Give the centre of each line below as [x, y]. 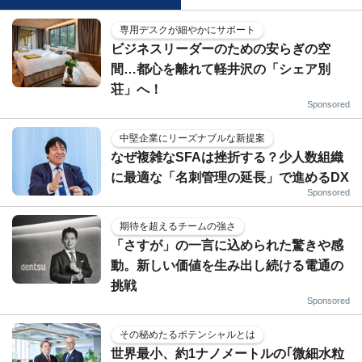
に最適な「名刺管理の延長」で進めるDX [230, 177]
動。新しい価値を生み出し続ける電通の [227, 265]
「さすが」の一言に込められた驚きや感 [227, 245]
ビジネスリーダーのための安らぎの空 [221, 48]
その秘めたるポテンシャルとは [187, 334]
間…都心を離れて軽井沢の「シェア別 [221, 69]
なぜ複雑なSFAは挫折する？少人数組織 [227, 157]
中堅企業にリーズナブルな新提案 [192, 138]
